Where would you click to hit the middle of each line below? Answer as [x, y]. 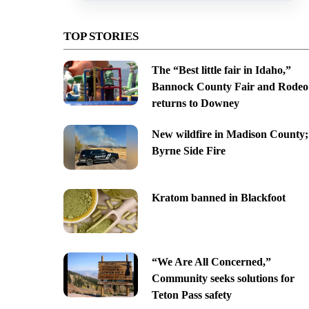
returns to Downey [195, 103]
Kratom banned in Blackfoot [218, 198]
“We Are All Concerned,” [211, 262]
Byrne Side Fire [188, 150]
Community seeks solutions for [223, 279]
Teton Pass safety [191, 295]
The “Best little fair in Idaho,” [221, 70]
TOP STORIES [101, 36]
